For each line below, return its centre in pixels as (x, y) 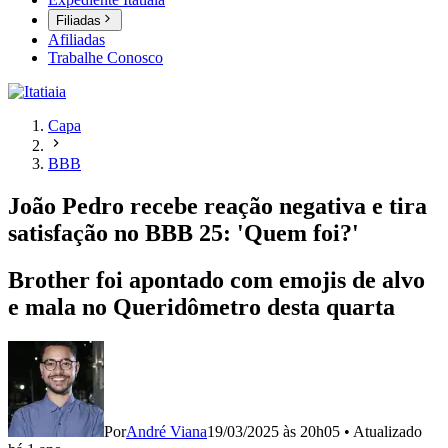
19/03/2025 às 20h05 (273, 431)
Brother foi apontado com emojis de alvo (216, 280)
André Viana (166, 431)
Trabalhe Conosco (105, 58)
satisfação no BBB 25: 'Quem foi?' (183, 233)
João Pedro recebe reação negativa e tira (217, 206)
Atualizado (387, 431)
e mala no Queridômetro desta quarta (201, 307)
